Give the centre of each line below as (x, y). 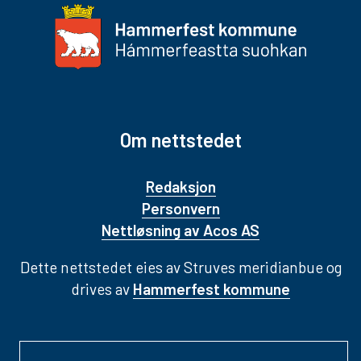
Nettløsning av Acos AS (180, 230)
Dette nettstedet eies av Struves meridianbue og (180, 268)
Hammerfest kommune (212, 289)
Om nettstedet (180, 140)
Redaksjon (180, 187)
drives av (102, 289)
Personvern (180, 209)
